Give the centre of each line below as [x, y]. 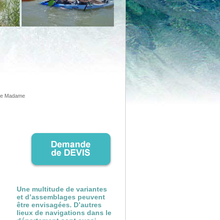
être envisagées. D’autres [59, 205]
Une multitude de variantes [62, 189]
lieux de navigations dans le [64, 213]
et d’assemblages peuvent [61, 197]
